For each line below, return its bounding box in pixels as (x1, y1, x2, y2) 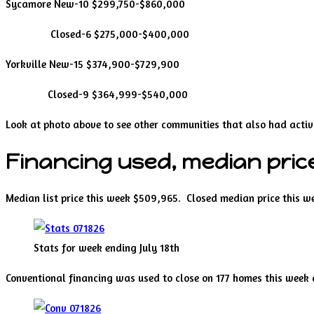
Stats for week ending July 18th (34, 241, 179, 255)
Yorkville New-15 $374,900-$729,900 (6, 57, 179, 71)
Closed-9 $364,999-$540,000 (6, 87, 188, 101)
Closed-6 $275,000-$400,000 (6, 27, 189, 41)
